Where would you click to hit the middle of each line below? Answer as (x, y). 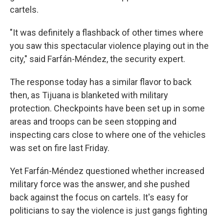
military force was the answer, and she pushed (100, 184)
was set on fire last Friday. (60, 148)
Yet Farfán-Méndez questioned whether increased (107, 171)
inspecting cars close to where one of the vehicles (108, 135)
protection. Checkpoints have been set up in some (107, 108)
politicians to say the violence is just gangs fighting (109, 210)
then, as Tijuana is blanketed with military (89, 95)
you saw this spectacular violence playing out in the (109, 46)
